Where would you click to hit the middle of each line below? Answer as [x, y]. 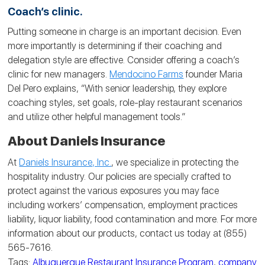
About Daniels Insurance [87, 140]
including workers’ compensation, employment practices [123, 205]
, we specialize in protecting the [175, 162]
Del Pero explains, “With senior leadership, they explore [117, 88]
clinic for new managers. [59, 74]
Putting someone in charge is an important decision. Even [125, 31]
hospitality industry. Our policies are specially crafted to [119, 176]
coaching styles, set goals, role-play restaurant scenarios [125, 102]
